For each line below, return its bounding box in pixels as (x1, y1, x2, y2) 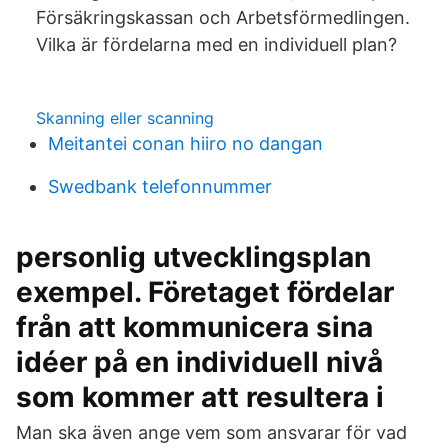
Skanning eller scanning (36, 108, 214, 128)
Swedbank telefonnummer (48, 176, 272, 197)
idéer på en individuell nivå (16, 345, 383, 379)
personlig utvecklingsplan (16, 240, 371, 274)
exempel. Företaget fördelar (16, 275, 394, 309)
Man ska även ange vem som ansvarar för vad (16, 422, 407, 443)
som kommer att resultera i (16, 380, 391, 414)
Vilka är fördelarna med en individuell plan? (36, 34, 397, 55)
